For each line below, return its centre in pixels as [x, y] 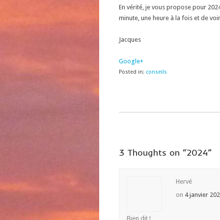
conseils [156, 72]
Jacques [130, 40]
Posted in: [132, 72]
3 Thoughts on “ [153, 152]
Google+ [131, 61]
